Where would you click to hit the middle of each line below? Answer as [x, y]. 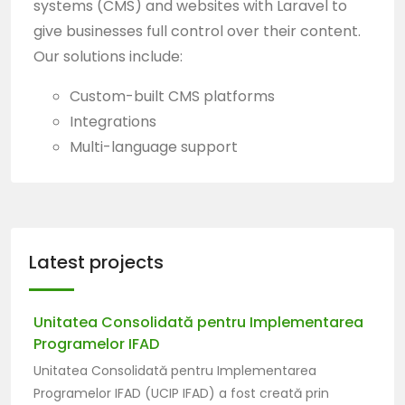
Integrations [113, 122]
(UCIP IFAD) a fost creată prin [235, 393]
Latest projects [96, 262]
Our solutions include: [108, 57]
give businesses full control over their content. [197, 31]
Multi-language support [154, 147]
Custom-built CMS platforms [172, 96]
